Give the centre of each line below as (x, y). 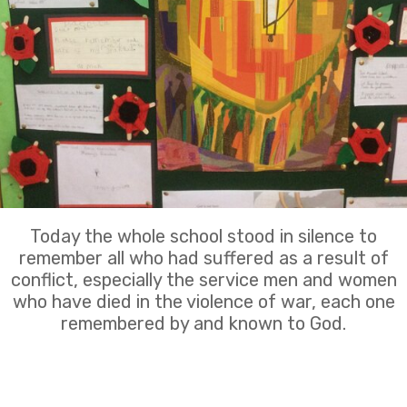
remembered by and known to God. (203, 323)
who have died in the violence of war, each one (203, 301)
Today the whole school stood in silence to (203, 236)
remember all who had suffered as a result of (203, 258)
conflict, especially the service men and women (203, 279)
